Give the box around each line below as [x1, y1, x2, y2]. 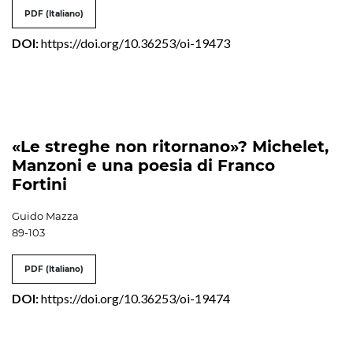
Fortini [12, 174, 67, 194]
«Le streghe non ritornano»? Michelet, [12, 136, 329, 156]
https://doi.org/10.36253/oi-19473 [41, 35, 230, 50]
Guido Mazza [12, 209, 79, 222]
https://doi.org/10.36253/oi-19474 [41, 290, 230, 306]
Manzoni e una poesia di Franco [12, 155, 275, 175]
